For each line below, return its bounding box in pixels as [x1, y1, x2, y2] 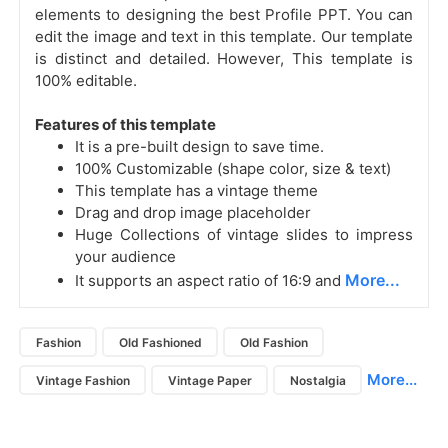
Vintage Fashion [35, 372, 130, 388]
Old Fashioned [118, 334, 202, 350]
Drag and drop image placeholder [75, 203, 311, 223]
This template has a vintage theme [75, 181, 318, 201]
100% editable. [35, 71, 137, 91]
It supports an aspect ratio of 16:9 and [75, 271, 345, 291]
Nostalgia [289, 372, 346, 388]
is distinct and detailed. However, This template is [35, 49, 413, 69]
